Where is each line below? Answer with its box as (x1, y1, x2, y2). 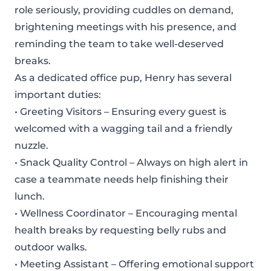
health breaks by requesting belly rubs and (15, 224, 226, 236)
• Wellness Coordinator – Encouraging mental (15, 207, 237, 219)
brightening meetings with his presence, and (15, 21, 237, 33)
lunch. (15, 190, 45, 202)
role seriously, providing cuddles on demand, (15, 4, 233, 16)
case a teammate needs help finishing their (15, 173, 229, 185)
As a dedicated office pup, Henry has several (15, 71, 232, 83)
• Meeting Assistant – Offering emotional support (15, 258, 254, 270)
